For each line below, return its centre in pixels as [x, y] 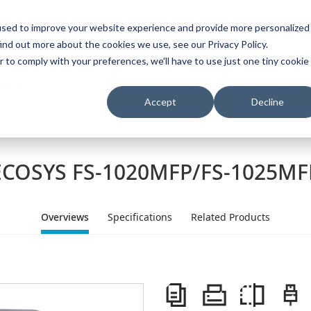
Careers [279, 87]
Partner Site [200, 87]
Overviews [65, 217]
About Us [117, 87]
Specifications [140, 217]
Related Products [230, 217]
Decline [267, 102]
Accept [160, 102]
